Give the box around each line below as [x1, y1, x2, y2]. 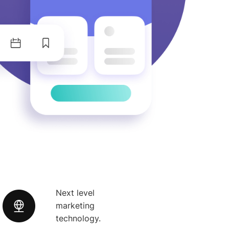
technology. [56, 213, 101, 224]
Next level [56, 188, 95, 198]
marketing [56, 200, 95, 211]
